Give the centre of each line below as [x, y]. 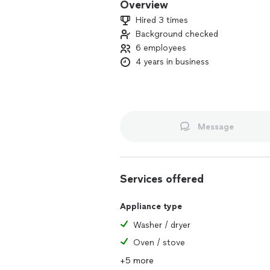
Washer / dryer [162, 225]
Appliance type [151, 206]
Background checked [177, 34]
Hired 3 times [162, 20]
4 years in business [172, 62]
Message [215, 127]
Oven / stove [159, 243]
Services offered [162, 179]
